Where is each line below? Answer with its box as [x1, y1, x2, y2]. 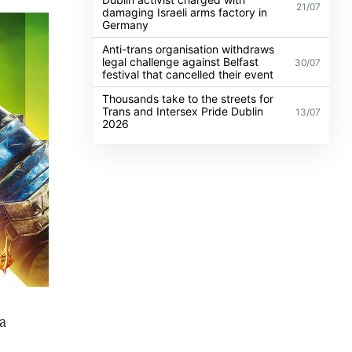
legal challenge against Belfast [102, 54, 259, 68]
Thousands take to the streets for [102, 91, 274, 105]
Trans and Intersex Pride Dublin [102, 104, 264, 118]
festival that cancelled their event [102, 67, 274, 81]
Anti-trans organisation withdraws [102, 42, 275, 56]
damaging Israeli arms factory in [102, 5, 268, 19]
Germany [102, 17, 149, 31]
